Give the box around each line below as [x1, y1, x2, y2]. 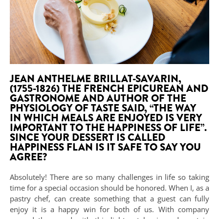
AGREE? [10, 149, 47, 164]
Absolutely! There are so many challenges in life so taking [10, 172, 209, 182]
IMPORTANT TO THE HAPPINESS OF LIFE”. [10, 120, 207, 135]
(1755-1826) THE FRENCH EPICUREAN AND [10, 81, 208, 96]
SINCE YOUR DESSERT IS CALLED [10, 130, 165, 145]
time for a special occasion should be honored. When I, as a [10, 182, 209, 193]
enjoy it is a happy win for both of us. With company [10, 204, 209, 214]
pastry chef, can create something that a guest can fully [10, 193, 209, 203]
